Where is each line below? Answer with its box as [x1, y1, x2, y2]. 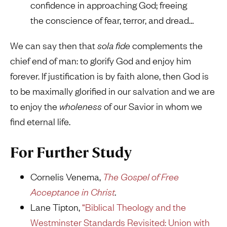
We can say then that [10, 39, 97, 52]
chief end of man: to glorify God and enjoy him [10, 54, 191, 67]
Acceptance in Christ [30, 185, 115, 199]
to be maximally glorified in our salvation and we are [10, 85, 215, 98]
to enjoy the [10, 100, 59, 113]
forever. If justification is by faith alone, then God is [10, 69, 209, 83]
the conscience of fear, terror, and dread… [30, 14, 194, 27]
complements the [130, 39, 203, 52]
